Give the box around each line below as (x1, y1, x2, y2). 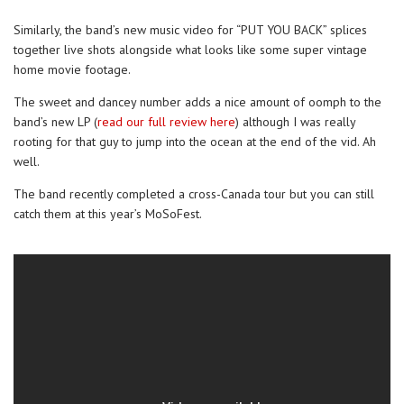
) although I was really (235, 114, 355, 131)
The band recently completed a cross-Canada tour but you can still (14, 186, 374, 203)
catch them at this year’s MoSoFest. (14, 206, 202, 223)
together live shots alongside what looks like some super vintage (14, 41, 367, 59)
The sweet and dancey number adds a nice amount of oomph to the (14, 94, 381, 111)
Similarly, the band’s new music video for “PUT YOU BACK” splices (14, 22, 367, 39)
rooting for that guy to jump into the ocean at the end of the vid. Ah (14, 133, 376, 151)
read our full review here (97, 114, 235, 131)
